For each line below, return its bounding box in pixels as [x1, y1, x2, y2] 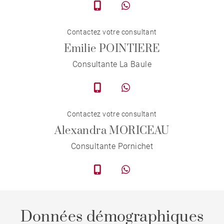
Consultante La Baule [72, 59, 151, 69]
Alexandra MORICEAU [54, 124, 169, 138]
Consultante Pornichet [70, 141, 153, 151]
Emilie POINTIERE [64, 42, 160, 56]
